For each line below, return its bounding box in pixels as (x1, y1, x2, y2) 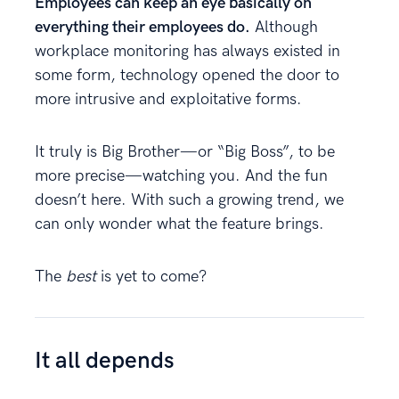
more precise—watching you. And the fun (35, 167, 328, 186)
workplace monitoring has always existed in (35, 42, 340, 61)
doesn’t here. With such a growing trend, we (35, 191, 344, 210)
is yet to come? (96, 267, 207, 287)
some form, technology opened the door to (35, 66, 339, 85)
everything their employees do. (35, 18, 250, 37)
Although (250, 18, 318, 37)
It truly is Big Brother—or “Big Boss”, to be (35, 142, 335, 162)
